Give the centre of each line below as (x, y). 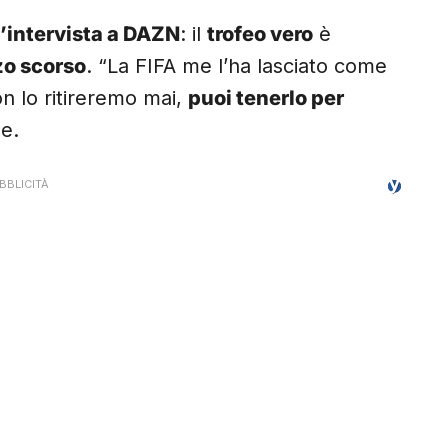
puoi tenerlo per (266, 98)
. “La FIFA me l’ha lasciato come (236, 66)
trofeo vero (260, 34)
